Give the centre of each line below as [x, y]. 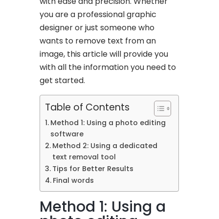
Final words [74, 180]
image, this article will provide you [104, 54]
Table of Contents [88, 107]
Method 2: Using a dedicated [105, 145]
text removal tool [84, 157]
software [67, 134]
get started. [63, 80]
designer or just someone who [97, 27]
